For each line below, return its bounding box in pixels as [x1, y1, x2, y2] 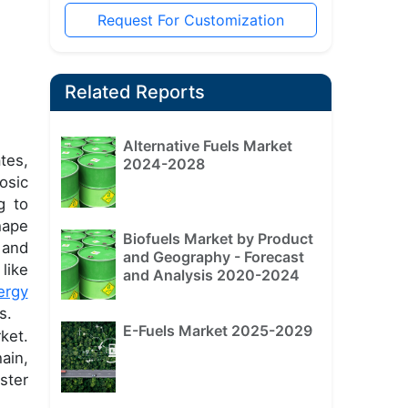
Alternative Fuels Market [122, 137, 292, 156]
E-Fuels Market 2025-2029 [122, 321, 312, 341]
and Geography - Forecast [122, 247, 304, 266]
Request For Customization [97, 11, 284, 30]
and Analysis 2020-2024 [122, 265, 300, 284]
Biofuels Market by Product [122, 229, 313, 248]
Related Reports [64, 81, 205, 104]
